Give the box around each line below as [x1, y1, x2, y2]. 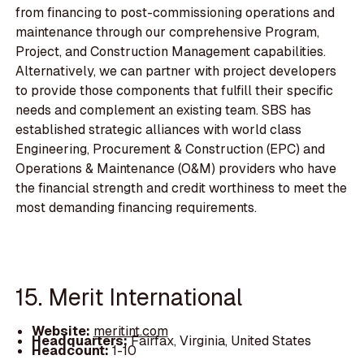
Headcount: [31, 341, 109, 359]
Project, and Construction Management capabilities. [15, 43, 327, 61]
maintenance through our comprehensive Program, [15, 24, 320, 41]
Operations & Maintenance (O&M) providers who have [15, 160, 337, 178]
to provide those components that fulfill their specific [15, 82, 334, 100]
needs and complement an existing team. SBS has [15, 102, 312, 119]
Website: [31, 322, 93, 340]
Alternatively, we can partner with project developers [15, 63, 337, 80]
